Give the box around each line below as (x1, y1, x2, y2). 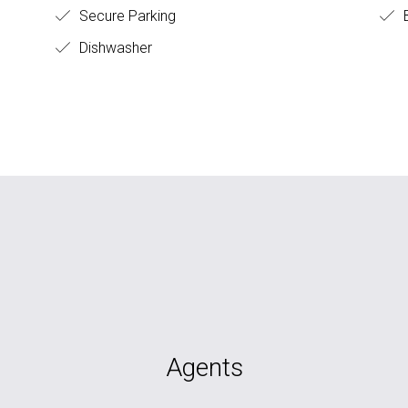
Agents (165, 352, 243, 382)
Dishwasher (75, 38, 152, 56)
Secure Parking (75, 6, 176, 25)
